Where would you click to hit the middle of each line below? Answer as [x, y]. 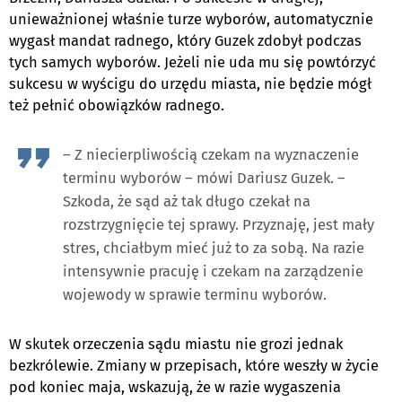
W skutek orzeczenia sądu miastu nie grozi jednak [176, 344]
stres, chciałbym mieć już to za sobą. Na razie [214, 248]
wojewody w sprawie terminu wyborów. [195, 294]
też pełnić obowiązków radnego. [117, 105]
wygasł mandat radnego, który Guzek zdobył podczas [185, 40]
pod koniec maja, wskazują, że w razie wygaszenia [175, 387]
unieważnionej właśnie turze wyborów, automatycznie [191, 19]
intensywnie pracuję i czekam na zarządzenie [213, 271]
